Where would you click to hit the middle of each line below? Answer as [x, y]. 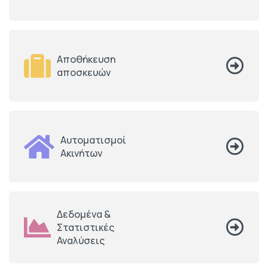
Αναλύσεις [81, 241]
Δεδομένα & [84, 214]
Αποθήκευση [86, 60]
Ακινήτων [81, 153]
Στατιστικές [86, 228]
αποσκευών [84, 73]
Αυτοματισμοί [93, 140]
